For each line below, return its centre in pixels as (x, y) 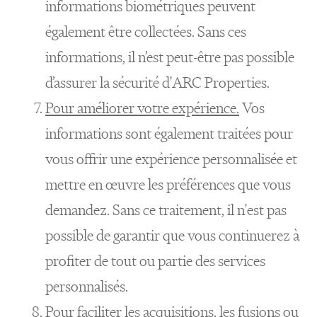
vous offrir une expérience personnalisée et (171, 159)
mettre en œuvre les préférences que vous (168, 184)
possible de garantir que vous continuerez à (172, 235)
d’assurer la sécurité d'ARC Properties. (157, 82)
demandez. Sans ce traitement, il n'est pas (166, 210)
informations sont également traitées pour (169, 133)
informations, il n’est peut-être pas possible (170, 57)
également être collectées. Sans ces (146, 31)
